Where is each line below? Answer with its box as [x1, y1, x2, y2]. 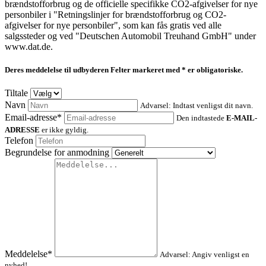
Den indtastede [176, 113, 226, 123]
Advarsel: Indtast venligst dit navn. [140, 101, 253, 110]
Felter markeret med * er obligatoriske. [110, 65, 243, 75]
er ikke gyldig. [40, 125, 88, 135]
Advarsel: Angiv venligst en [160, 250, 249, 259]
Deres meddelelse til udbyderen [5, 65, 110, 75]
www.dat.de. [5, 42, 53, 52]
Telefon [5, 135, 33, 146]
